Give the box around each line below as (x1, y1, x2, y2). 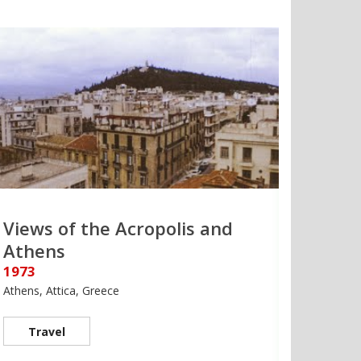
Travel (28, 324, 65, 340)
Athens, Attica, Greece (3, 283, 119, 299)
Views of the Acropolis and (3, 216, 233, 241)
